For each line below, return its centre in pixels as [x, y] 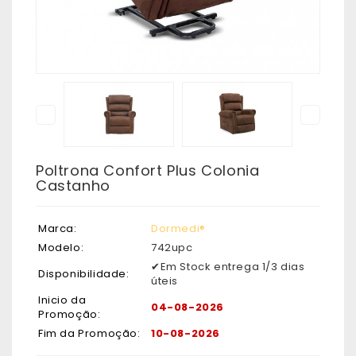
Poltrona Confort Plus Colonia [148, 171]
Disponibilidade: [84, 274]
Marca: [58, 229]
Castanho [73, 186]
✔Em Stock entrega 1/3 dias [228, 267]
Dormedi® [178, 229]
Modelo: [61, 248]
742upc [172, 248]
